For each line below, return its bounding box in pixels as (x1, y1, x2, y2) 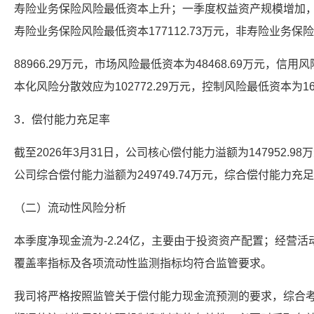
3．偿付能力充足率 (14, 114, 110, 125)
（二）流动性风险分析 (14, 202, 126, 214)
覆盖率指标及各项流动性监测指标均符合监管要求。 (14, 257, 272, 269)
